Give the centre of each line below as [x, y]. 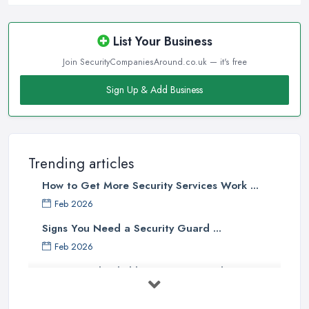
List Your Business [161, 41]
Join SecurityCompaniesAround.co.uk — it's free [154, 62]
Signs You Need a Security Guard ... [132, 228]
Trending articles [81, 163]
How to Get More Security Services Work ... [150, 185]
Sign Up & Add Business [154, 89]
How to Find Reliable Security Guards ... [141, 271]
